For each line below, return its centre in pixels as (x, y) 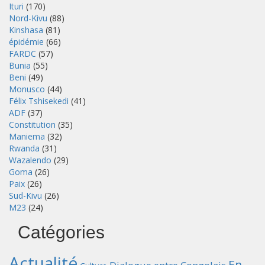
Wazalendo (30, 160)
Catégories (61, 232)
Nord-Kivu (28, 18)
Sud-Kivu (25, 195)
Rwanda (24, 148)
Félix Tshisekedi (39, 101)
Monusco (27, 89)
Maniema (27, 136)
